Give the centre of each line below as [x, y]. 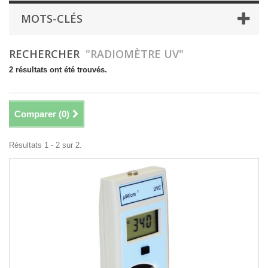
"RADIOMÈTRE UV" [135, 54]
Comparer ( [38, 114]
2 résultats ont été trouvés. [58, 70]
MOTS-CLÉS [52, 19]
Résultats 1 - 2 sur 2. [45, 145]
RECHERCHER [47, 54]
